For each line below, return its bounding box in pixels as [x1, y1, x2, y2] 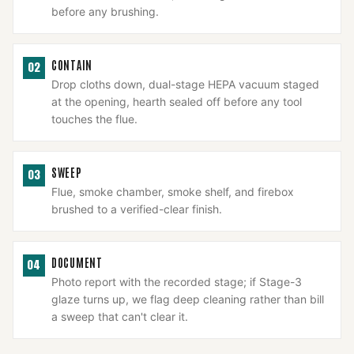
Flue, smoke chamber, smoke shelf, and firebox [51, 185, 294, 198]
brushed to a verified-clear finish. [51, 202, 222, 216]
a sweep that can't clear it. [51, 310, 188, 323]
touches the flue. [51, 112, 137, 126]
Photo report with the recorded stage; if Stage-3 [51, 275, 302, 288]
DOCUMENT [51, 255, 103, 269]
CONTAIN [51, 58, 92, 72]
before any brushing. [51, 5, 159, 18]
